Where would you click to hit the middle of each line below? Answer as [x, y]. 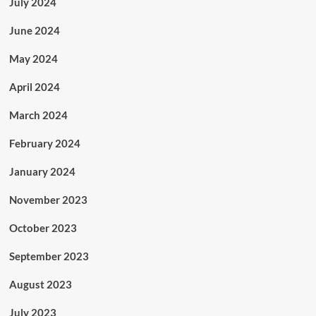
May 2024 [33, 59]
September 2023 [49, 256]
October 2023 [43, 228]
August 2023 [40, 284]
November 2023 [48, 200]
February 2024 [44, 143]
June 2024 [34, 30]
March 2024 [38, 115]
